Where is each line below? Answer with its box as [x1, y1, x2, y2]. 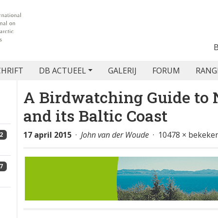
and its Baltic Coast [23, 105, 167, 126]
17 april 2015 [23, 129, 72, 140]
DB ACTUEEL [38, 65, 86, 76]
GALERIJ [108, 65, 137, 76]
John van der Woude [81, 129, 149, 140]
